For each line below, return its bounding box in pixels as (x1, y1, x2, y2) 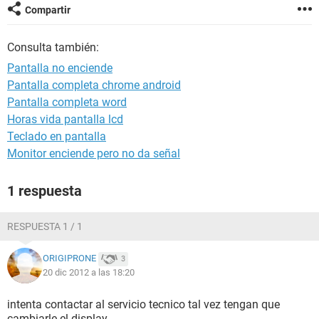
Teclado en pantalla (7, 130, 106, 143)
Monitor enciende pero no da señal (7, 147, 180, 160)
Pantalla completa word (7, 95, 127, 109)
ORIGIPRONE (43, 253, 96, 264)
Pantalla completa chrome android (7, 78, 181, 92)
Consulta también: (7, 41, 99, 54)
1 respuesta (7, 182, 82, 199)
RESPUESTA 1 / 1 (7, 221, 83, 232)
